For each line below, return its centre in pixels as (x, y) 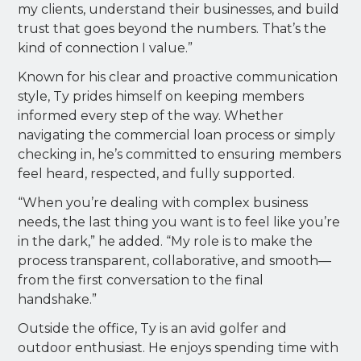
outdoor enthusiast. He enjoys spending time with (178, 347)
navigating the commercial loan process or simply (177, 135)
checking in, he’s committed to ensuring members (180, 154)
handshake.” (58, 299)
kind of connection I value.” (106, 48)
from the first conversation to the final (141, 280)
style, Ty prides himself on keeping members (161, 96)
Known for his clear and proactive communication (178, 77)
